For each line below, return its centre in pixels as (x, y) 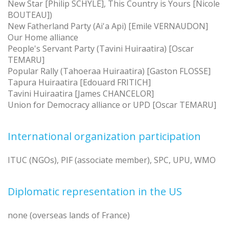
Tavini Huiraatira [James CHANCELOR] (81, 93)
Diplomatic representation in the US (95, 191)
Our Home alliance (43, 37)
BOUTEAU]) (30, 15)
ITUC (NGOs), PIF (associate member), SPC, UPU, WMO (112, 160)
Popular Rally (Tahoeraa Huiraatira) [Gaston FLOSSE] (109, 71)
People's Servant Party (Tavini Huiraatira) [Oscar (101, 48)
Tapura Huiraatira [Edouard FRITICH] (79, 82)
